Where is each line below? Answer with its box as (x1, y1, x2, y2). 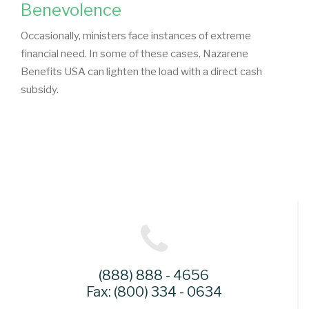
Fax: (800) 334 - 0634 (86, 283, 222, 300)
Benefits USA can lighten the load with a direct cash (21, 65, 262, 78)
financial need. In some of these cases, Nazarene (21, 47, 248, 60)
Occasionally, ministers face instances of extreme (21, 29, 251, 42)
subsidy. (21, 83, 59, 96)
